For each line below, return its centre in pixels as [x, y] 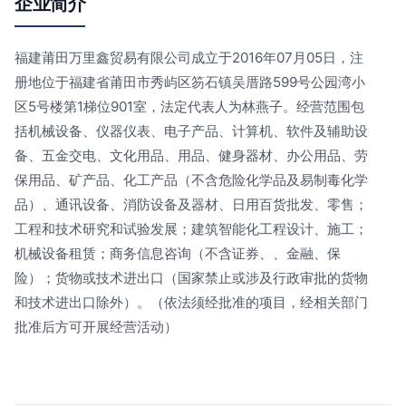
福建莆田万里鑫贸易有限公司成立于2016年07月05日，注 [189, 58]
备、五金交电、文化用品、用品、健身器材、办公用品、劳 [191, 155]
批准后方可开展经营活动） [96, 327]
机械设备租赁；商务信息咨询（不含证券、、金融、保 [178, 253]
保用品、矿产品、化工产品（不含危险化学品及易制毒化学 [191, 180]
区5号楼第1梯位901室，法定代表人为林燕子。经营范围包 [189, 106]
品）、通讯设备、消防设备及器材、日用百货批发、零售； [191, 204]
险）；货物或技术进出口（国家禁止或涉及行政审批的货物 [191, 278]
